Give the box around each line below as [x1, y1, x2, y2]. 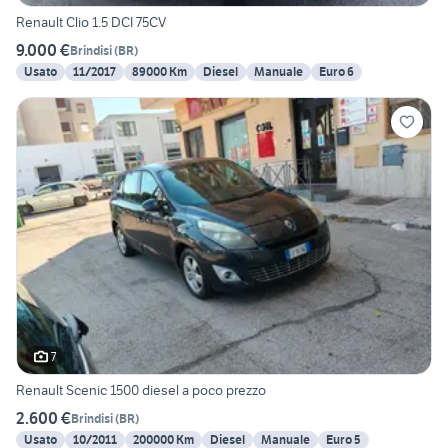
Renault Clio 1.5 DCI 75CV [16, 13, 166, 32]
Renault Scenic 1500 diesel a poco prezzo [16, 381, 266, 400]
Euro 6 [319, 64, 354, 80]
